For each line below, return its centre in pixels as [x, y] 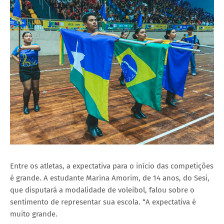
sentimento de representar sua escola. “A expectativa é [103, 202]
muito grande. [34, 214]
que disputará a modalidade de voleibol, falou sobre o [102, 190]
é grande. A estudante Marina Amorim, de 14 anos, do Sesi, [110, 178]
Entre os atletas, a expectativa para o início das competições [112, 166]
